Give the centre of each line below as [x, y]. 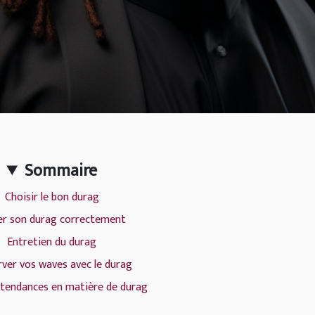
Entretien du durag [52, 243]
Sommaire [60, 171]
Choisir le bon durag [52, 198]
